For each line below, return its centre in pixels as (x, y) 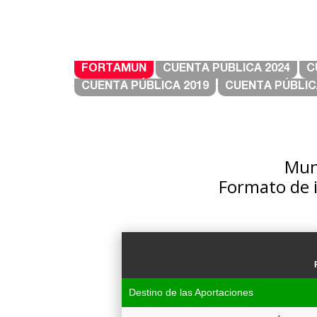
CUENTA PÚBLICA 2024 (226, 69)
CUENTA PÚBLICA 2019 (145, 87)
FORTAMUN (114, 69)
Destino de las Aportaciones (191, 292)
